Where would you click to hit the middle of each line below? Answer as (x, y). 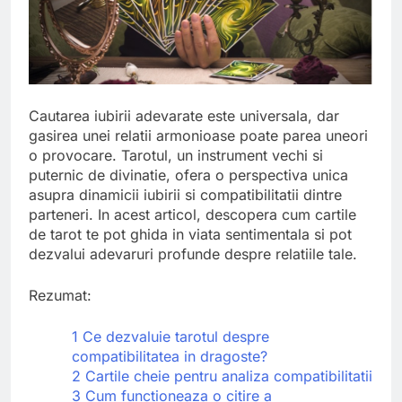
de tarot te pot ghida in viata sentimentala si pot (190, 235)
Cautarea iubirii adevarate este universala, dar (184, 116)
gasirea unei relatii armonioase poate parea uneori (198, 136)
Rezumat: (60, 296)
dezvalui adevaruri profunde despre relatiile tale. (193, 254)
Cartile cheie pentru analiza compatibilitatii (227, 376)
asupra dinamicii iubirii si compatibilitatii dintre (185, 195)
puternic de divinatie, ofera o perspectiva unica (188, 175)
